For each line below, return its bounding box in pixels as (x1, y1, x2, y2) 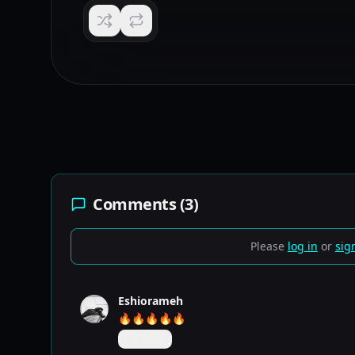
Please (250, 239, 288, 254)
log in (287, 239, 318, 254)
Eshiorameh (118, 293, 183, 308)
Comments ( (93, 193, 185, 215)
